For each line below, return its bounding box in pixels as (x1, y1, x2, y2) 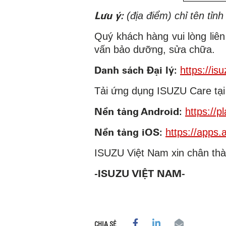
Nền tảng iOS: (94, 124, 162, 139)
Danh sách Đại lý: (94, 62, 177, 77)
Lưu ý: (94, 8, 124, 23)
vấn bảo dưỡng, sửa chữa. (94, 43, 215, 55)
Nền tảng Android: (94, 103, 185, 119)
